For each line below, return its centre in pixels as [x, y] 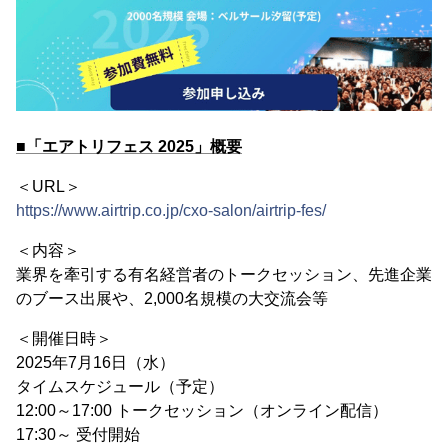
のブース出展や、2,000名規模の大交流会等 [172, 299]
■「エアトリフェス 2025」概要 [129, 147]
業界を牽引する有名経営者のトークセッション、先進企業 [224, 275]
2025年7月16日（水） [95, 363]
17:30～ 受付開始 [78, 435]
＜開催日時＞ [64, 339]
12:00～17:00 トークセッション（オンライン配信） [202, 411]
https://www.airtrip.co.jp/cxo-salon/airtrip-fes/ [171, 211]
